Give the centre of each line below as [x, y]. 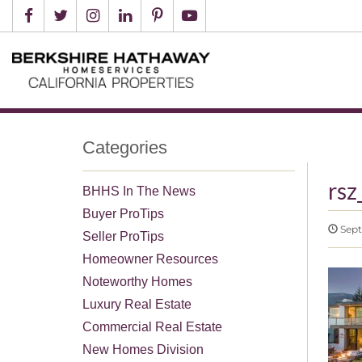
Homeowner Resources [150, 259]
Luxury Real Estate [137, 304]
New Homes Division [143, 349]
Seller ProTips [123, 236]
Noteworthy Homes [137, 281]
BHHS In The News [139, 191]
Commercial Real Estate [152, 326]
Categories [125, 147]
